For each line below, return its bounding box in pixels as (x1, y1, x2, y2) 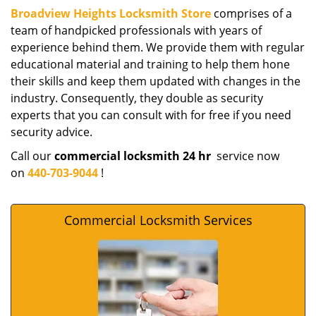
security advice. (11, 124, 92, 140)
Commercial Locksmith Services (63, 212, 253, 229)
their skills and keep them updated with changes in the (11, 73, 300, 89)
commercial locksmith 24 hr (54, 148, 214, 164)
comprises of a (211, 6, 292, 21)
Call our (11, 148, 54, 164)
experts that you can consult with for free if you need (11, 107, 291, 123)
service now (214, 148, 279, 164)
